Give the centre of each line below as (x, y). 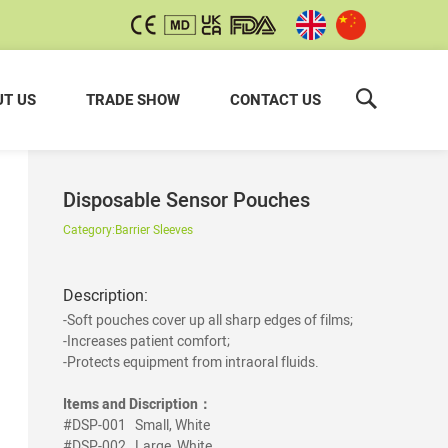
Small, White (172, 425)
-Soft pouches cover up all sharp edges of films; (208, 320)
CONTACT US (275, 100)
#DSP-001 (94, 425)
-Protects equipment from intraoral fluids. (191, 362)
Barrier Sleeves (154, 229)
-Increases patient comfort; (146, 341)
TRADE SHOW (133, 100)
